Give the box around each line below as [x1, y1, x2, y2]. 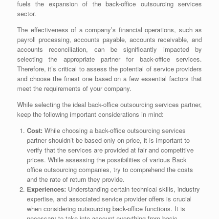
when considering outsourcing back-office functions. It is [26, 204, 185, 214]
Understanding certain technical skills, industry [66, 184, 200, 194]
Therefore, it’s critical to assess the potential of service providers [17, 64, 202, 74]
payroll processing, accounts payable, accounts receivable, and [17, 35, 202, 44]
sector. [17, 9, 36, 19]
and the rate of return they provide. [26, 175, 125, 184]
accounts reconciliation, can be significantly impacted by [17, 44, 202, 54]
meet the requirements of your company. [17, 84, 131, 93]
